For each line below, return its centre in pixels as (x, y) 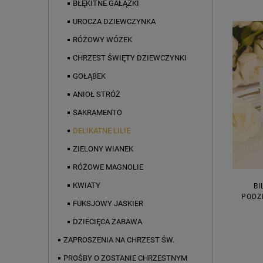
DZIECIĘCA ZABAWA (107, 222)
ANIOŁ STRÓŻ (97, 95)
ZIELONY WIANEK (103, 149)
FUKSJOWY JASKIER (108, 204)
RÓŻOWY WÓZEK (102, 40)
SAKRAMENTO (97, 113)
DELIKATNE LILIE (102, 131)
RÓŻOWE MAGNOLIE (108, 167)
